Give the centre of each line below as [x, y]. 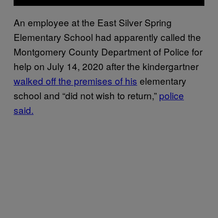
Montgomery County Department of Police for [108, 51]
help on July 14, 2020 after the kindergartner [106, 66]
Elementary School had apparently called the [107, 37]
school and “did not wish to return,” [86, 95]
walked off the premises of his [75, 81]
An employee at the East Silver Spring [93, 22]
